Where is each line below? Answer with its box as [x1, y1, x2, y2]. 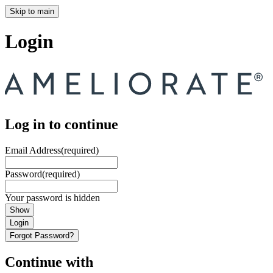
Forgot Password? [10, 230, 74, 240]
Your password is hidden [5, 192, 100, 203]
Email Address [5, 144, 61, 155]
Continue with [5, 253, 93, 270]
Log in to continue [5, 116, 118, 132]
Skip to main [10, 7, 54, 16]
